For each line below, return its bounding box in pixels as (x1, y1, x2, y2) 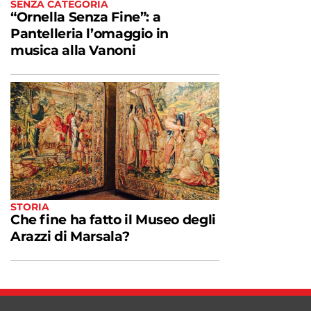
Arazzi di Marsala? (10, 228, 133, 244)
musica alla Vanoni (10, 42, 139, 59)
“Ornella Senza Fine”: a (10, 9, 161, 26)
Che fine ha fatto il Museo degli (10, 211, 216, 228)
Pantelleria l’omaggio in (10, 26, 169, 42)
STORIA (10, 200, 49, 213)
